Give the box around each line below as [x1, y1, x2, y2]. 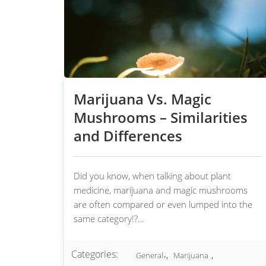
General [135, 250, 163, 261]
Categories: [71, 248, 118, 261]
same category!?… [74, 213, 144, 224]
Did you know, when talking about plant [74, 170, 231, 182]
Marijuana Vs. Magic [74, 89, 211, 109]
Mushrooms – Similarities [74, 107, 248, 127]
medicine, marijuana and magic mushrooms [74, 184, 248, 196]
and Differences [74, 126, 182, 145]
